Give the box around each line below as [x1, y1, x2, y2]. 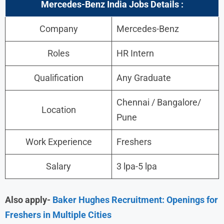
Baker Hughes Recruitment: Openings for [52, 194, 218, 205]
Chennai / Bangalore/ [116, 96, 201, 107]
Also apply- [5, 194, 52, 205]
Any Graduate [116, 72, 171, 83]
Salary [46, 160, 71, 171]
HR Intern [116, 47, 154, 58]
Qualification [33, 72, 83, 83]
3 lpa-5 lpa [116, 160, 157, 171]
